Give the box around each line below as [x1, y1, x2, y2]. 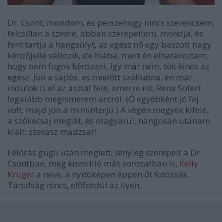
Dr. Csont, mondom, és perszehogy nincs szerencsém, [7, 17, 214, 29]
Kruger [7, 168, 34, 180]
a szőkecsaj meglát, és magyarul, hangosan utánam [7, 115, 210, 127]
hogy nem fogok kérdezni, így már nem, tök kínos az [7, 60, 210, 72]
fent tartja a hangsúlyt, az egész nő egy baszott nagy [7, 39, 212, 51]
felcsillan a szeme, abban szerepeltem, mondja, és [7, 28, 203, 40]
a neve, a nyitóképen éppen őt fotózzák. [34, 168, 189, 180]
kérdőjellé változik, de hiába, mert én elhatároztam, [7, 50, 209, 61]
